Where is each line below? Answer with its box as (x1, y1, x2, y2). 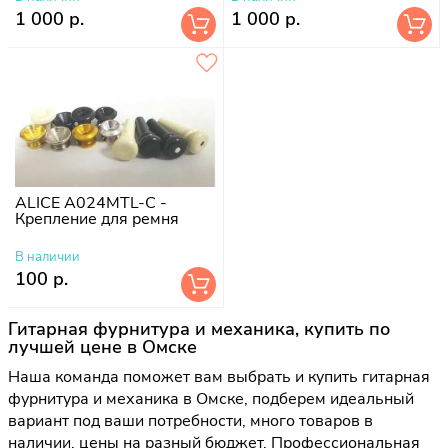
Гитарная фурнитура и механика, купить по (8, 317, 390, 342)
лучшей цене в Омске (8, 335, 197, 360)
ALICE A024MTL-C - (15, 191, 167, 214)
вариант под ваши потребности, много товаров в (8, 410, 373, 433)
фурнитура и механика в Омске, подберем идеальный (8, 388, 414, 411)
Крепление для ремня (15, 207, 179, 230)
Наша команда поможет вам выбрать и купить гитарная (8, 366, 430, 389)
